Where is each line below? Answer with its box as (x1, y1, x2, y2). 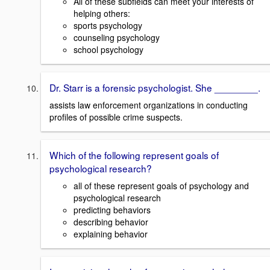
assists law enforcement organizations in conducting (49, 98, 248, 111)
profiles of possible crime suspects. (49, 110, 183, 123)
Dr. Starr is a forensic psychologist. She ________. (49, 81, 260, 95)
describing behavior (74, 215, 148, 228)
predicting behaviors (74, 203, 151, 216)
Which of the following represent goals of (49, 148, 219, 162)
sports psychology (74, 19, 142, 32)
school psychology (74, 43, 143, 56)
